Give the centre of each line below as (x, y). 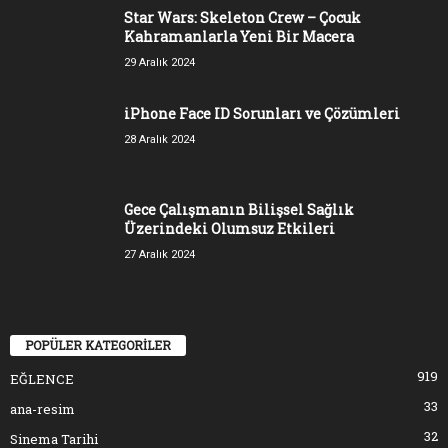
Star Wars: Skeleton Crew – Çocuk (242, 17)
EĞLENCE (42, 379)
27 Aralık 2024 (159, 254)
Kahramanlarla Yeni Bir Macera (239, 36)
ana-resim (42, 409)
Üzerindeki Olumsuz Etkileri (229, 228)
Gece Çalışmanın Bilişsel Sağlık (239, 209)
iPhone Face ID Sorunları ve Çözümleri (262, 113)
